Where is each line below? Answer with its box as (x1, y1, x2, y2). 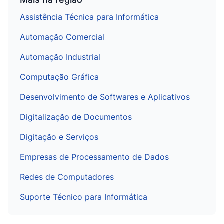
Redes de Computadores (20, 172, 114, 182)
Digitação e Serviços (20, 132, 98, 142)
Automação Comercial (20, 32, 104, 42)
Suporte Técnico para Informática (20, 192, 147, 202)
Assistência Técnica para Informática (20, 12, 159, 22)
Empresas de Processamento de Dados (20, 152, 169, 162)
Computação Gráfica (20, 72, 99, 82)
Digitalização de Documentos (20, 112, 132, 122)
